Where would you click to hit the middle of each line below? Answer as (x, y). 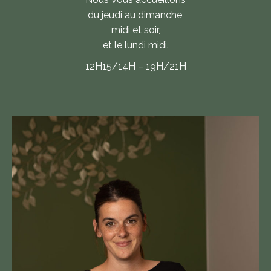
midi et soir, (135, 30)
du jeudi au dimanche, (135, 15)
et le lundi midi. (135, 45)
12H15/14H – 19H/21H (135, 66)
